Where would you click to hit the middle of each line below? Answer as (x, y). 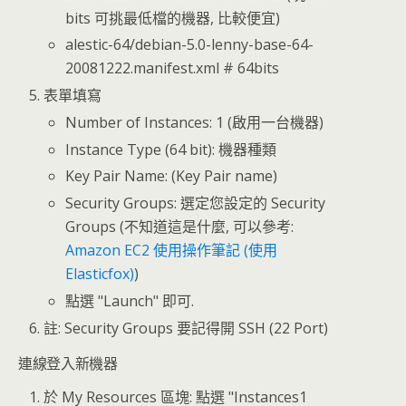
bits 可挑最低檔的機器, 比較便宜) (173, 18)
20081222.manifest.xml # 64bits (173, 68)
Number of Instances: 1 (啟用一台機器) (195, 123)
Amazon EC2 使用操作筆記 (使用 (172, 250)
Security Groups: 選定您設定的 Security (196, 203)
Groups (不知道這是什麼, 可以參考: (180, 226)
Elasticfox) (100, 273)
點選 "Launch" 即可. (130, 300)
